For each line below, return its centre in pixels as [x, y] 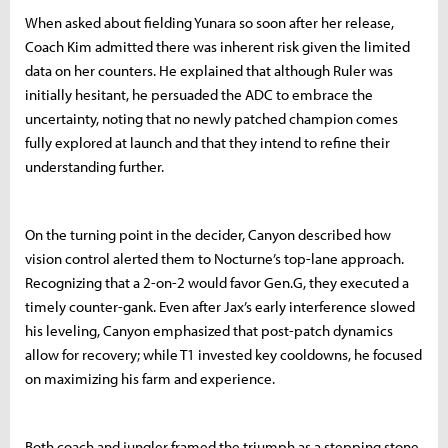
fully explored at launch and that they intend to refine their [207, 142]
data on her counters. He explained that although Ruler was [209, 70]
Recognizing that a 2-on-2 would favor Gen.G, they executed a [217, 282]
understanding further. [94, 166]
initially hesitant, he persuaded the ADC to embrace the [199, 94]
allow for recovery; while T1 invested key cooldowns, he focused [223, 354]
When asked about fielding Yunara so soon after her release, [209, 22]
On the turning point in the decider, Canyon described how [208, 234]
